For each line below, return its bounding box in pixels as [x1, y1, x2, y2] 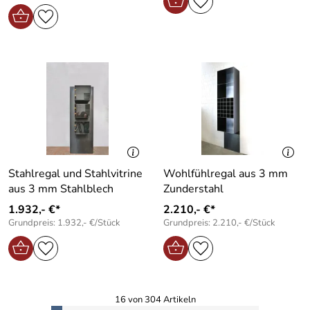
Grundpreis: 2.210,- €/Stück [163, 216, 275, 229]
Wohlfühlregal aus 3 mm [163, 165, 288, 181]
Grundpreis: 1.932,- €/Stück [8, 216, 120, 229]
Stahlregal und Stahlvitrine [8, 165, 143, 181]
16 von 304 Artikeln [114, 293, 196, 306]
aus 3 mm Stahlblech [8, 181, 113, 197]
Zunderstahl [163, 181, 224, 197]
